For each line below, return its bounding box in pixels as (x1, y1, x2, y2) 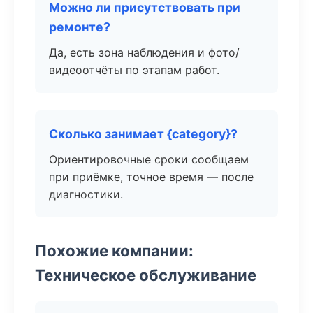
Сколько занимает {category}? (49, 126, 238, 141)
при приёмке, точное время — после (49, 170, 254, 184)
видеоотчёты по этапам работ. (49, 63, 219, 77)
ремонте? (49, 20, 110, 34)
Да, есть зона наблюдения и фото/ (49, 45, 240, 59)
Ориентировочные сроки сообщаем (49, 152, 249, 166)
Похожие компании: (35, 241, 194, 260)
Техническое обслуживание (35, 265, 256, 284)
